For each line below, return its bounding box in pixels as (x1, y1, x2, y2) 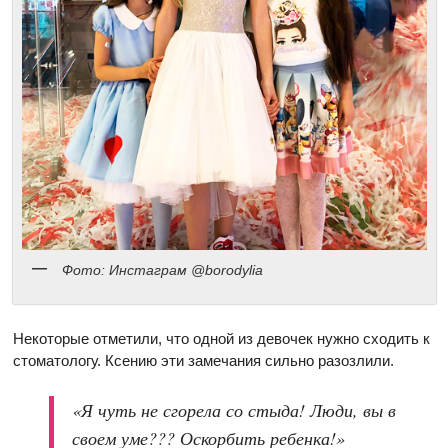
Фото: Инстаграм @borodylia (62, 262, 264, 278)
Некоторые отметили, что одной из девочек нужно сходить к (13, 330, 431, 348)
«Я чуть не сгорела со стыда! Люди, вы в (72, 398, 397, 423)
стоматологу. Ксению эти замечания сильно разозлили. (13, 352, 395, 370)
